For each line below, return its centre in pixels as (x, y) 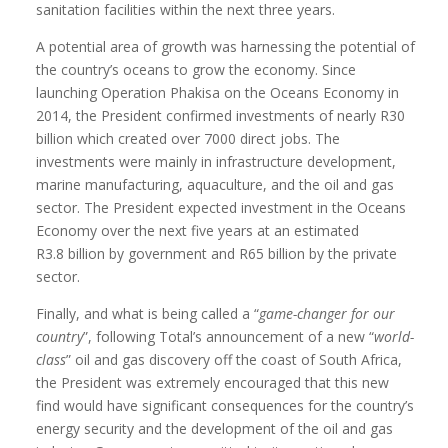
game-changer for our (327, 313)
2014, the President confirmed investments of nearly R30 (221, 115)
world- (394, 336)
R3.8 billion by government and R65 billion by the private (217, 253)
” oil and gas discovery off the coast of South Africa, (234, 359)
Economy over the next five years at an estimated (198, 230)
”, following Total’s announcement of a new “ (229, 336)
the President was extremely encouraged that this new (213, 382)
